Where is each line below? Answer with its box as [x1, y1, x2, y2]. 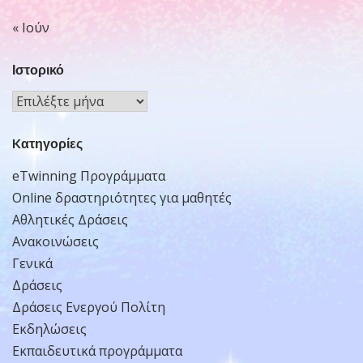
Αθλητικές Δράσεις [12, 210, 128, 228]
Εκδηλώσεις [12, 319, 87, 338]
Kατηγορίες [12, 135, 83, 152]
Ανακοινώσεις [12, 232, 99, 250]
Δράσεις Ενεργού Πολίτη [12, 297, 165, 316]
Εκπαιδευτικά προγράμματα [12, 341, 182, 360]
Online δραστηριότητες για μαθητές [12, 188, 232, 207]
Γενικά [12, 254, 53, 272]
